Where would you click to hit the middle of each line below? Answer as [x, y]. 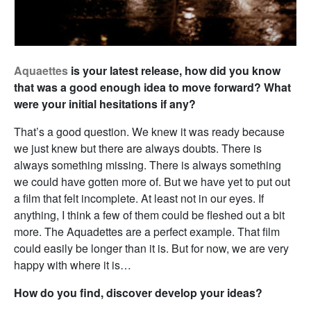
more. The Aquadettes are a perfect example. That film [147, 231]
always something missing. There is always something [148, 165]
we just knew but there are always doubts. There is [138, 148]
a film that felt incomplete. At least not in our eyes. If [139, 198]
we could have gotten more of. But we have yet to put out [152, 181]
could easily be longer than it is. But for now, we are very [151, 248]
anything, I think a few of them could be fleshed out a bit [149, 215]
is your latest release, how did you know [174, 70]
